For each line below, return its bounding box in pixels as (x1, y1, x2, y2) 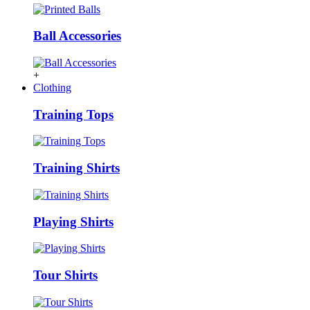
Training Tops (33, 107, 113, 122)
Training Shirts (33, 161, 120, 176)
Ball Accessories (33, 28, 121, 44)
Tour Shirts (33, 267, 98, 282)
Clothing (33, 81, 71, 93)
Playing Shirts (33, 214, 113, 229)
